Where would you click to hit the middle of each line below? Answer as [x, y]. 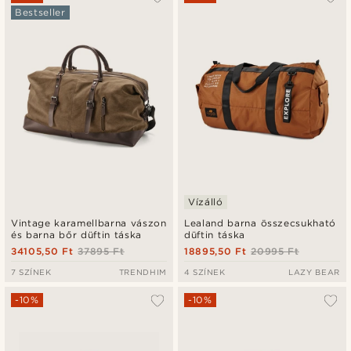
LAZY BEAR [314, 272]
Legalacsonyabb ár [236, 39]
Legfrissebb [217, 16]
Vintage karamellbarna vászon [89, 223]
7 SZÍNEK [31, 272]
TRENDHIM [143, 272]
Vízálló [206, 202]
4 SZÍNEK [205, 272]
